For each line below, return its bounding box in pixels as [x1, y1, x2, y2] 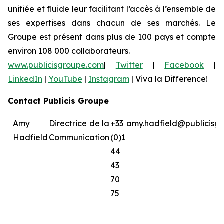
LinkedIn [8, 74, 42, 84]
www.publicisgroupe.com [8, 60, 104, 70]
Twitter [115, 60, 143, 70]
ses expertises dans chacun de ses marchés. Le [8, 18, 216, 28]
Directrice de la [49, 118, 109, 129]
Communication [49, 132, 109, 143]
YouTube [48, 74, 82, 84]
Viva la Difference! [135, 74, 208, 84]
